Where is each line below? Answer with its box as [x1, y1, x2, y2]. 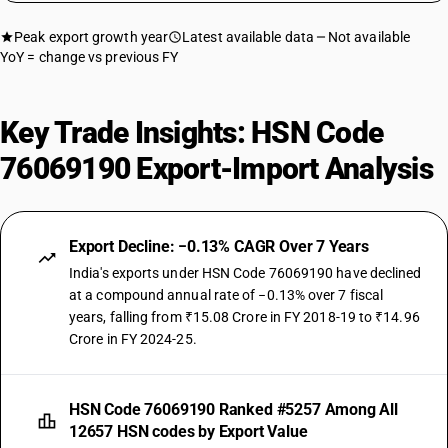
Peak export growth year [14, 29, 169, 45]
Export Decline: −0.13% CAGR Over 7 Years [69, 237, 369, 256]
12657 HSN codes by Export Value [69, 422, 308, 441]
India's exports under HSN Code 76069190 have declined [69, 265, 422, 281]
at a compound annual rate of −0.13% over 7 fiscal [69, 287, 384, 303]
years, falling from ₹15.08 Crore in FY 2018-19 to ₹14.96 [69, 309, 420, 325]
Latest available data [182, 29, 314, 45]
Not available [327, 29, 411, 45]
